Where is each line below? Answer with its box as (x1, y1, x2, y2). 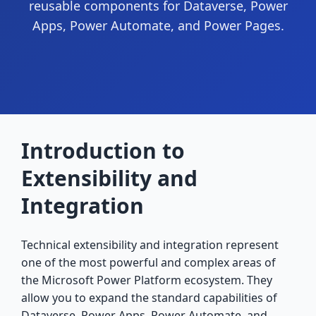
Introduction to (21, 135, 185, 165)
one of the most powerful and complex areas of (21, 254, 276, 270)
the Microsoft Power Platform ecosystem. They (21, 272, 272, 288)
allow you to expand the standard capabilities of (21, 289, 277, 305)
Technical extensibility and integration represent (21, 236, 279, 253)
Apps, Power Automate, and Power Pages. (32, 16, 284, 34)
